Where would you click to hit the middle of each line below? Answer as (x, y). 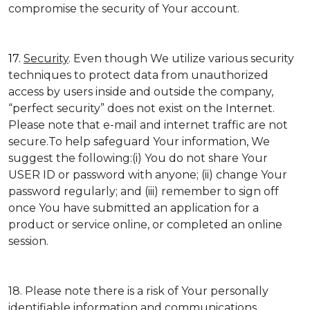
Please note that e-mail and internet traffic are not (148, 125)
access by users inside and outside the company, (141, 92)
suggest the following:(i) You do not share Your (138, 158)
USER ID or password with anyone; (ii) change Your (148, 175)
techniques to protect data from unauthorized (138, 75)
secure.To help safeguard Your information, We (139, 142)
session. (28, 241)
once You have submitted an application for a (134, 208)
